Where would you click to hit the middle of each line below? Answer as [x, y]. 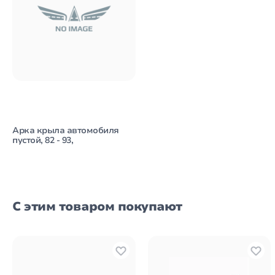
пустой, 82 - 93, [43, 140]
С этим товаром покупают [97, 207]
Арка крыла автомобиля [66, 130]
